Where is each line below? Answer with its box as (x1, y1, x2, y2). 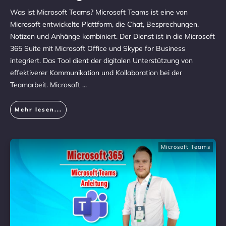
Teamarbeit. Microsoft (10, 80, 82, 89)
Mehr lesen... (15, 106, 62, 113)
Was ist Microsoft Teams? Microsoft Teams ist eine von (10, 8, 188, 17)
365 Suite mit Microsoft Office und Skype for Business (10, 44, 185, 53)
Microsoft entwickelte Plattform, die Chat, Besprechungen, (10, 20, 199, 29)
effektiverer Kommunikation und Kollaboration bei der (10, 68, 182, 77)
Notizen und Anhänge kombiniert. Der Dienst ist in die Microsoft (10, 32, 215, 41)
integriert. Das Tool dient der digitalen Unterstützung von (10, 56, 193, 65)
